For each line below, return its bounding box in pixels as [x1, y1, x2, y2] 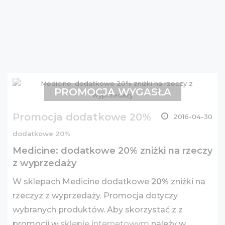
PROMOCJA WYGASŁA [54, 86, 171, 98]
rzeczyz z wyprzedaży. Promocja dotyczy [13, 191, 178, 200]
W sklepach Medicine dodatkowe [13, 177, 151, 186]
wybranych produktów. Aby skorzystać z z [13, 205, 183, 214]
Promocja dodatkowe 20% [13, 111, 151, 123]
